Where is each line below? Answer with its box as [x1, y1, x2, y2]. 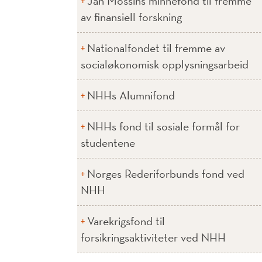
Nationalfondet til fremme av [87, 40, 225, 55]
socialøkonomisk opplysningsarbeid [81, 57, 249, 71]
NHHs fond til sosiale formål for [87, 119, 240, 133]
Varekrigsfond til [87, 213, 165, 228]
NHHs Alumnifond [87, 88, 175, 102]
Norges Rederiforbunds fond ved [87, 166, 244, 181]
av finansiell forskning [81, 9, 182, 24]
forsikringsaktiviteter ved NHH [81, 230, 226, 244]
